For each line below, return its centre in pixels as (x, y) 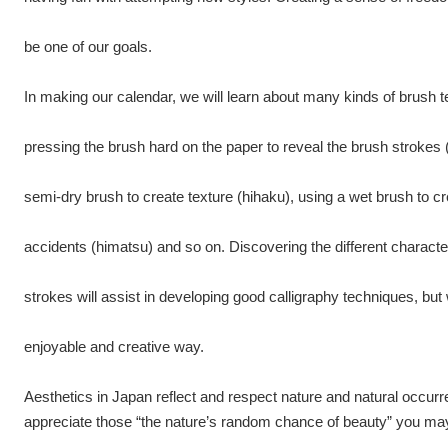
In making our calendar (98, 96)
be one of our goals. (88, 46)
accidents (57, 246)
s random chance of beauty (298, 421)
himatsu (122, 246)
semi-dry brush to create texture (130, 196)
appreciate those (80, 421)
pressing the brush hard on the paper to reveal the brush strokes (234, 146)
